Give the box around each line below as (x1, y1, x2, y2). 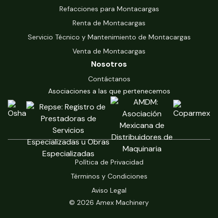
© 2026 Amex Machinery (69, 198, 149, 207)
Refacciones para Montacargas (59, 4, 159, 13)
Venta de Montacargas (73, 46, 145, 55)
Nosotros (91, 58, 127, 69)
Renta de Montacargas (73, 18, 145, 27)
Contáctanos (88, 74, 130, 83)
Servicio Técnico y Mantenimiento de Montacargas (27, 32, 191, 41)
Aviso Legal (91, 185, 127, 195)
